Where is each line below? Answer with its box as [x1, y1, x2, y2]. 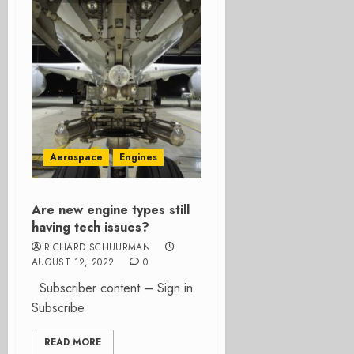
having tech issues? [32, 218, 149, 236]
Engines [119, 150, 157, 164]
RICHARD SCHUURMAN [44, 240, 151, 254]
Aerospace [50, 150, 103, 164]
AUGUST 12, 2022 [32, 255, 115, 269]
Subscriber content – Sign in [32, 279, 193, 297]
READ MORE [44, 335, 101, 349]
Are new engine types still [32, 201, 190, 219]
